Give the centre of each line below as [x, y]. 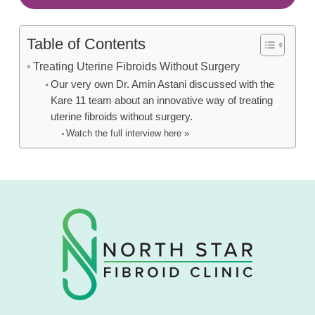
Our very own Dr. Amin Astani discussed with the [162, 84]
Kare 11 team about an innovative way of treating [161, 100]
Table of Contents [86, 44]
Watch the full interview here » [128, 133]
